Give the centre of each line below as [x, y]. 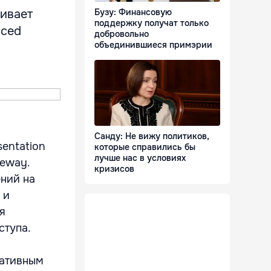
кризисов [114, 169]
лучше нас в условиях [140, 158]
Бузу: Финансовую [133, 12]
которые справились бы [145, 147]
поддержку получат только [152, 23]
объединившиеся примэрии [153, 45]
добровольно [122, 34]
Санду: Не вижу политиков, [152, 136]
